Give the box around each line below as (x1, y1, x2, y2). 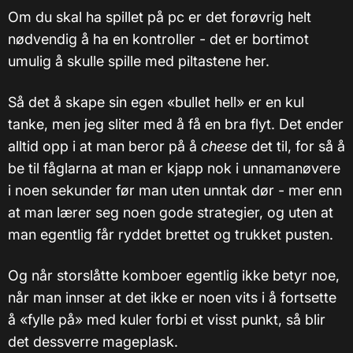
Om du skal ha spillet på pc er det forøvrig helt (8, 8, 311, 25)
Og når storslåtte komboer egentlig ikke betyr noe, (8, 266, 340, 284)
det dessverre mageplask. (8, 333, 178, 350)
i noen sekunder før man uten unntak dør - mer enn (8, 181, 342, 199)
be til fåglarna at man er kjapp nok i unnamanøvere (8, 159, 340, 176)
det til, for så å (251, 137, 345, 154)
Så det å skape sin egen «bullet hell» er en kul (8, 93, 304, 110)
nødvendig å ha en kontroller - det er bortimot (8, 30, 309, 47)
